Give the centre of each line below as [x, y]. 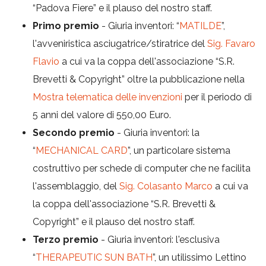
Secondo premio [74, 132]
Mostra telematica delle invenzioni [107, 97]
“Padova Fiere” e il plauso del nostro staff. [122, 8]
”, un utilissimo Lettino [199, 257]
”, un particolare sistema [179, 150]
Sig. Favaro [231, 43]
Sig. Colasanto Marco [166, 186]
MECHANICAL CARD [82, 150]
